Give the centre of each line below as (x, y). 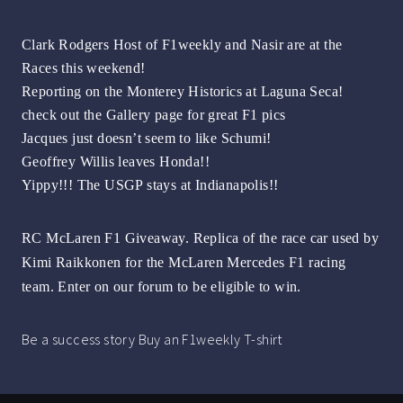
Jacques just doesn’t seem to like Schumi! (147, 139)
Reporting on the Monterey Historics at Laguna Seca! (183, 92)
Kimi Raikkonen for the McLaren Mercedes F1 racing (184, 263)
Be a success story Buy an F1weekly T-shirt (152, 340)
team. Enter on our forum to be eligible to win (160, 287)
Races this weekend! (84, 68)
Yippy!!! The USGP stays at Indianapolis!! (150, 185)
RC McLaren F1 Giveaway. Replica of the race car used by (200, 238)
